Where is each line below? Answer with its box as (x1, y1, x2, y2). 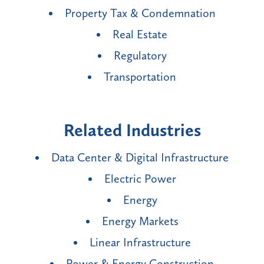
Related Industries (63, 120, 201, 141)
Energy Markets (101, 214, 179, 229)
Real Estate (113, 27, 167, 42)
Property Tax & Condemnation (64, 6, 216, 21)
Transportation (104, 70, 176, 84)
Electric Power (104, 171, 176, 186)
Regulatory (113, 48, 167, 63)
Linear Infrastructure (89, 235, 191, 250)
